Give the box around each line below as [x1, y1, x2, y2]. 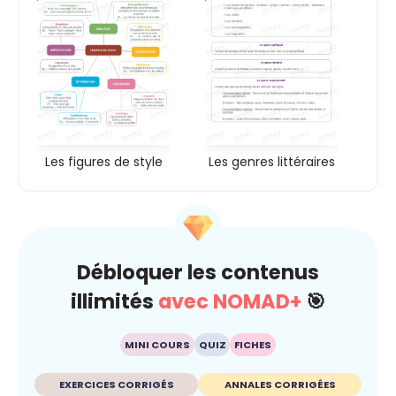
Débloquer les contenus [77, 258, 319, 287]
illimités [71, 287, 158, 316]
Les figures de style [44, 152, 163, 171]
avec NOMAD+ [158, 287, 301, 316]
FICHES [234, 338, 272, 353]
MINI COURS [124, 338, 190, 353]
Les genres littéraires [208, 152, 335, 171]
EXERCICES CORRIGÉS [58, 377, 174, 392]
